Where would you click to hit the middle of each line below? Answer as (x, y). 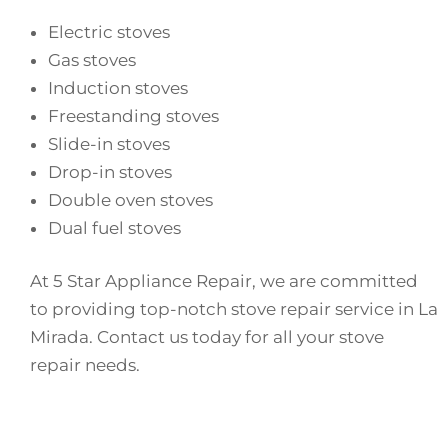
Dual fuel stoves (114, 227)
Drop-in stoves (110, 171)
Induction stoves (118, 87)
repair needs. (85, 365)
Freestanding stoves (133, 115)
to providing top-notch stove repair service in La (234, 309)
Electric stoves (109, 31)
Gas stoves (92, 59)
